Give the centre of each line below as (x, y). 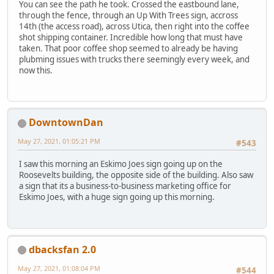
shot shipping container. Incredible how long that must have (131, 37)
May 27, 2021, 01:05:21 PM (59, 141)
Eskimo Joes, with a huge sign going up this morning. (117, 197)
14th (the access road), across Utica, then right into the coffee (134, 26)
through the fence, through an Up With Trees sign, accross (128, 15)
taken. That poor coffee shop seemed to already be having (128, 48)
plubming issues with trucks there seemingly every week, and (134, 59)
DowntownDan (66, 122)
